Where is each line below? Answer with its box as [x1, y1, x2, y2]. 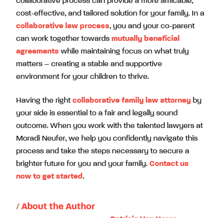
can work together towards [16, 35, 111, 43]
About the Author [19, 201, 95, 211]
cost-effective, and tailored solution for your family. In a [16, 9, 204, 18]
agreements [16, 47, 61, 55]
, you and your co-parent [109, 22, 195, 30]
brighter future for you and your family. [16, 160, 149, 168]
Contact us [149, 160, 189, 168]
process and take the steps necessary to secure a [16, 147, 189, 155]
